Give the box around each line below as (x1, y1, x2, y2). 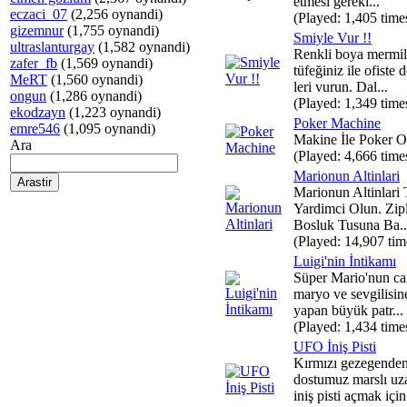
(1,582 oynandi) (94, 39, 190, 55)
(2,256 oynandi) (67, 6, 163, 22)
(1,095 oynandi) (60, 121, 155, 136)
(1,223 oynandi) (65, 104, 161, 120)
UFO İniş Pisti (293, 339, 376, 354)
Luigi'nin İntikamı (293, 253, 396, 269)
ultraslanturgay (10, 39, 94, 55)
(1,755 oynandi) (64, 23, 159, 38)
